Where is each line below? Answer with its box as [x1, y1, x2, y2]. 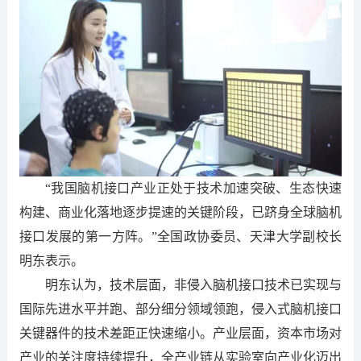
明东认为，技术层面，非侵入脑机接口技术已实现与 [44, 277, 342, 292]
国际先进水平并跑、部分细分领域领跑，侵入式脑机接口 [19, 301, 342, 316]
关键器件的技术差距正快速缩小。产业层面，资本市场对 [19, 326, 342, 340]
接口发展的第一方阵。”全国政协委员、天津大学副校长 [19, 229, 342, 243]
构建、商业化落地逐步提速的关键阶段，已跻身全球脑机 [19, 205, 342, 219]
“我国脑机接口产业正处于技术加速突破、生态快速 [44, 180, 342, 195]
